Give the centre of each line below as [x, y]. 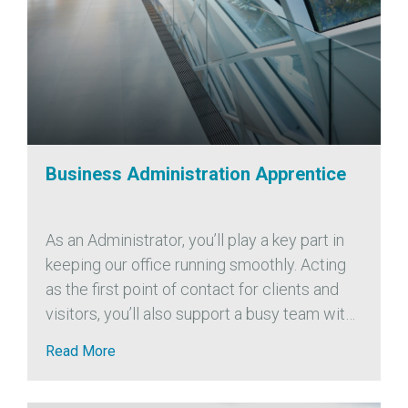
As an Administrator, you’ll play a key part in [195, 240]
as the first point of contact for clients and [192, 290]
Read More [81, 352]
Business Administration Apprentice [196, 174]
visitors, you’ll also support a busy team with [199, 314]
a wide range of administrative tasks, [173, 339]
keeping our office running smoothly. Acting [196, 265]
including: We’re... [104, 363]
